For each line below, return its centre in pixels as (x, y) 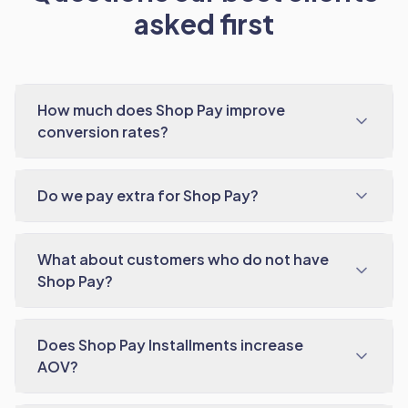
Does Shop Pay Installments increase (170, 345)
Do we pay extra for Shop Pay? (148, 195)
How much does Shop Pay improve (161, 110)
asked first (204, 24)
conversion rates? (103, 132)
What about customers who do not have (183, 259)
